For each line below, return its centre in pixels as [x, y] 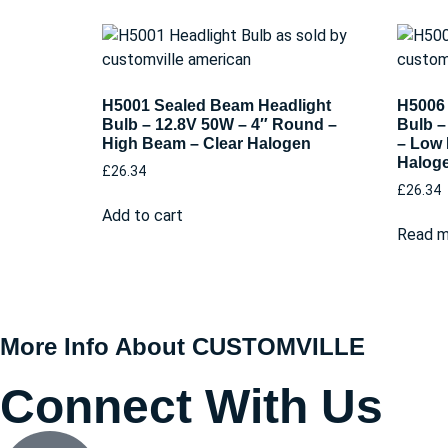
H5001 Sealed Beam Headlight [216, 105]
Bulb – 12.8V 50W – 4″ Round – [219, 124]
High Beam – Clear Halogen [206, 143]
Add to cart [142, 215]
